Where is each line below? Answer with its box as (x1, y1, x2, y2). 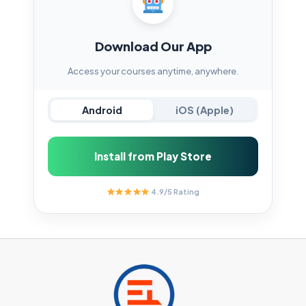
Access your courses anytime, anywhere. (68, 65, 238, 76)
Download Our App (94, 38, 212, 54)
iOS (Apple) (175, 103, 234, 116)
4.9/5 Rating (149, 186, 199, 196)
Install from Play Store (94, 149, 212, 163)
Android (81, 103, 122, 116)
